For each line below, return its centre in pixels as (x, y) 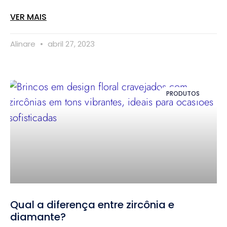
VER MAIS (28, 17)
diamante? (39, 217)
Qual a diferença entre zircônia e (92, 204)
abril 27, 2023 (70, 44)
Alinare (24, 44)
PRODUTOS (183, 93)
